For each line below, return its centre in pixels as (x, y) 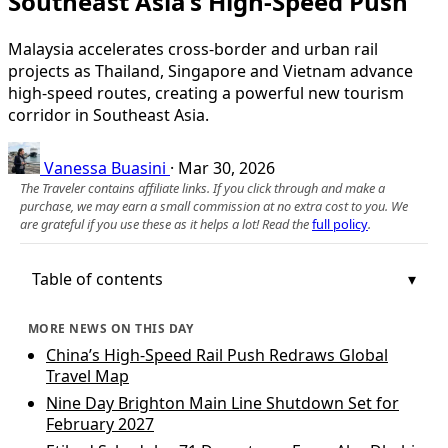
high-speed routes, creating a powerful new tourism (206, 92)
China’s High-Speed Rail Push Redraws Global (217, 354)
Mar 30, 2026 (226, 167)
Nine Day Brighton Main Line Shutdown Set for (222, 402)
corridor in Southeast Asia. (108, 114)
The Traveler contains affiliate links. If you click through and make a (202, 187)
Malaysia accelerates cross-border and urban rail (193, 48)
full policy (340, 223)
